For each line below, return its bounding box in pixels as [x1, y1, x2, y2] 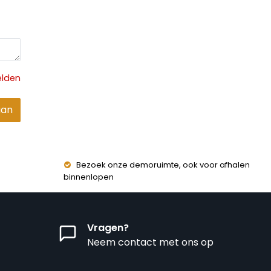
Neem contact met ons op [87, 235, 214, 249]
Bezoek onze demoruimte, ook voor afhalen [76, 159, 250, 171]
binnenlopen [63, 171, 114, 183]
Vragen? [87, 220, 129, 235]
